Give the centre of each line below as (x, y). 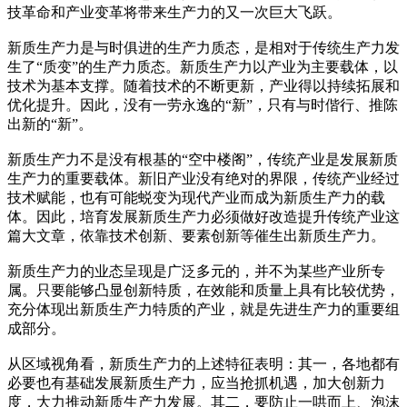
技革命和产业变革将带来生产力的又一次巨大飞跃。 (174, 12)
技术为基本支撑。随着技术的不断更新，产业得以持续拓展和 (203, 85)
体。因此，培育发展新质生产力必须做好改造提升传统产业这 (203, 216)
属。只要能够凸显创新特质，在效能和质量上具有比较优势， (203, 290)
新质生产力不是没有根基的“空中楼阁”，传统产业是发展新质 (203, 159)
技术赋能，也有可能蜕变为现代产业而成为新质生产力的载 (196, 197)
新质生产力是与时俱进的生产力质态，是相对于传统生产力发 (203, 47)
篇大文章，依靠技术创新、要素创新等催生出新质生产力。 (196, 235)
